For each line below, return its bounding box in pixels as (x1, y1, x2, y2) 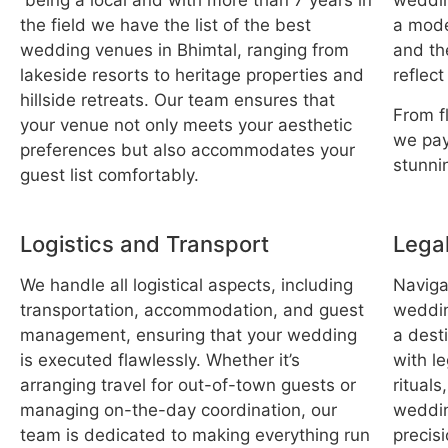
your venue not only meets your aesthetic (20, 115, 352, 136)
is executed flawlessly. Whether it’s (20, 349, 300, 370)
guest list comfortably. (20, 165, 199, 186)
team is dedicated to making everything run (20, 424, 370, 445)
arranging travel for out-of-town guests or (20, 374, 356, 395)
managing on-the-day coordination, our (20, 399, 337, 420)
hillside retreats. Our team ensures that (20, 90, 335, 111)
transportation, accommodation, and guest (20, 299, 364, 320)
